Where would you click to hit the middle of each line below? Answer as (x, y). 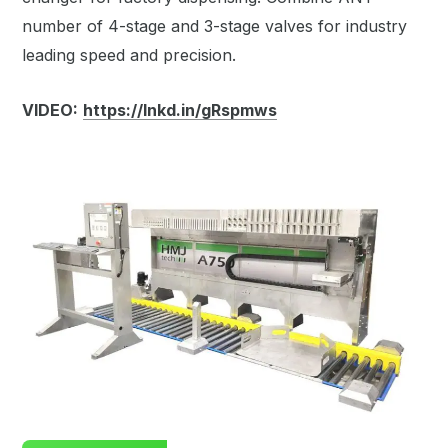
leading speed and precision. (129, 55)
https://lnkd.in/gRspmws (180, 110)
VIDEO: (50, 110)
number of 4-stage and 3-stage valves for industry (214, 26)
